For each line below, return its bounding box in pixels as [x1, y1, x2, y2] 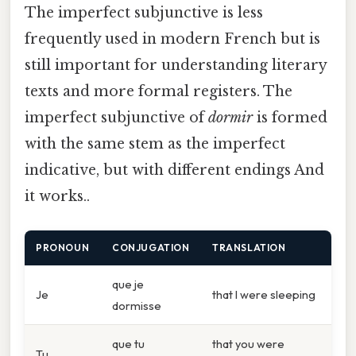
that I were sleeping [212, 287, 315, 303]
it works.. [25, 187, 90, 205]
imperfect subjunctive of [25, 108, 208, 126]
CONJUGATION [112, 242, 190, 254]
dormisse [112, 298, 161, 314]
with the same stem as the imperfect [25, 134, 285, 153]
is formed [253, 108, 327, 126]
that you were [212, 336, 284, 352]
